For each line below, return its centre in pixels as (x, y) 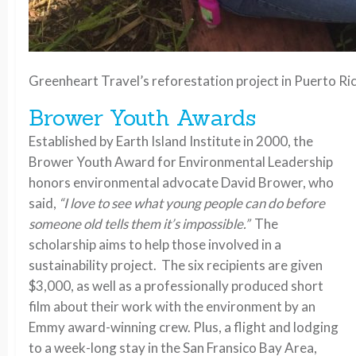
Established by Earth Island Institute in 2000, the (171, 141)
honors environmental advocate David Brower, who (181, 182)
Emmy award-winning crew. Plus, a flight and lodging (184, 327)
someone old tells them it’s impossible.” (141, 224)
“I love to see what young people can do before (192, 203)
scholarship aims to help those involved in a (155, 244)
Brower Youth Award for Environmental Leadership (181, 162)
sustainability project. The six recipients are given (176, 265)
